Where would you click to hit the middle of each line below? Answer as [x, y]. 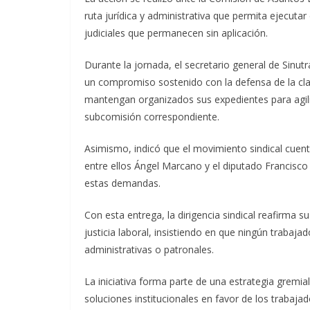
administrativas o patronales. [149, 249]
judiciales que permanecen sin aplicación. [176, 33]
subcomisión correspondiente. [152, 117]
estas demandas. [122, 183]
